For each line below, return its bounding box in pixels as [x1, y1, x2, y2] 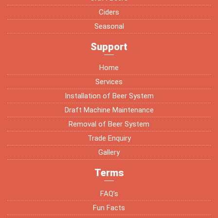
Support [91, 40, 127, 53]
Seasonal [94, 21, 124, 31]
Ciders [99, 7, 119, 17]
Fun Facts [93, 203, 125, 212]
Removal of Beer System [69, 119, 149, 128]
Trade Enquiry [87, 133, 131, 143]
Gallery [98, 147, 120, 157]
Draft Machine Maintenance [64, 105, 154, 114]
